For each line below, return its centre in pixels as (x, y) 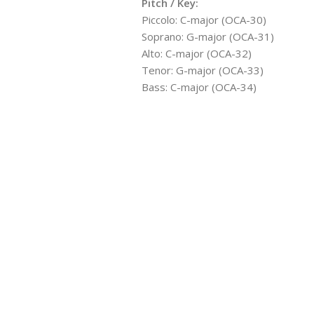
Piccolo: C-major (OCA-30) (204, 19)
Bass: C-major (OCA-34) (199, 87)
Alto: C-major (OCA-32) (196, 53)
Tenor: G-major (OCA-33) (202, 70)
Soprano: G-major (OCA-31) (207, 36)
